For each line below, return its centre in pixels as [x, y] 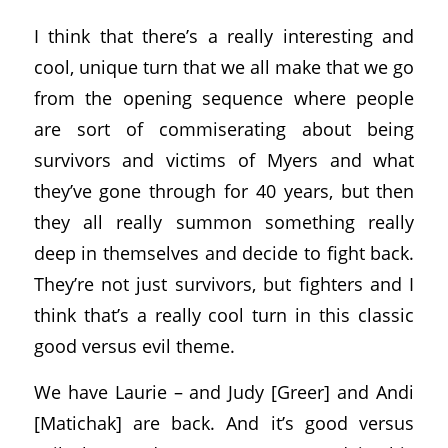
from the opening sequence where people [224, 97]
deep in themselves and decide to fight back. [224, 252]
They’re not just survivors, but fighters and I [224, 283]
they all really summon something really [224, 221]
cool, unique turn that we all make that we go [224, 66]
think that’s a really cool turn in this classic [224, 314]
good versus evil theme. [134, 345]
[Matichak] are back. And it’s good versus [224, 423]
